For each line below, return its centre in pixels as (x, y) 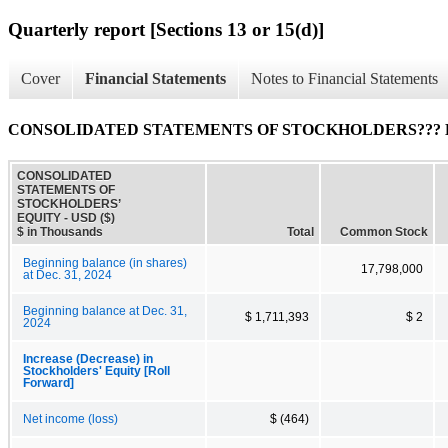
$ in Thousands (60, 231)
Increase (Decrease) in (88, 358)
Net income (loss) (70, 418)
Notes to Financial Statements (344, 79)
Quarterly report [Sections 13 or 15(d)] (166, 29)
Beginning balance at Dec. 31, (105, 310)
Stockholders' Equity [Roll (96, 370)
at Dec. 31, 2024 (67, 274)
